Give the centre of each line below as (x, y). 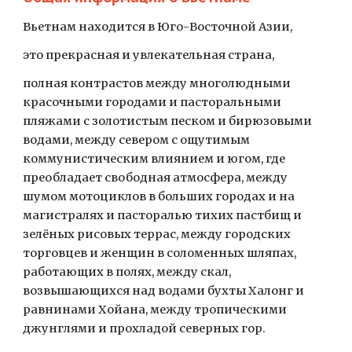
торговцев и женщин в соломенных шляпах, (160, 253)
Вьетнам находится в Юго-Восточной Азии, (160, 27)
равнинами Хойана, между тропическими (155, 310)
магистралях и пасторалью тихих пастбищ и (163, 215)
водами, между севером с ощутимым (137, 140)
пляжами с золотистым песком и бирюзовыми (168, 121)
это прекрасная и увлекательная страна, (150, 55)
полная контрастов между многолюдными (157, 83)
